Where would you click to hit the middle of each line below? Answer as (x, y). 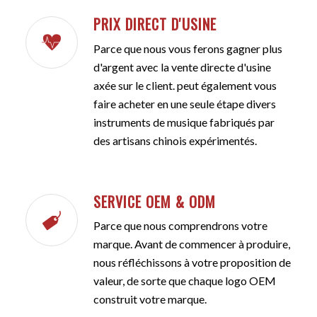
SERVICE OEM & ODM (154, 201)
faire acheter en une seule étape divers (184, 103)
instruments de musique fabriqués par (184, 122)
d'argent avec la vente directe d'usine (182, 67)
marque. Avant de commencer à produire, (191, 244)
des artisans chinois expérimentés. (175, 140)
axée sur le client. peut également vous (185, 85)
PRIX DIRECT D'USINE (155, 24)
